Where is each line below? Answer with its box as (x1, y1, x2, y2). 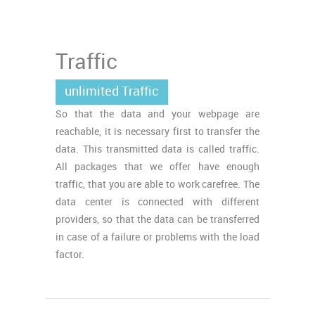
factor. (56, 247, 84, 261)
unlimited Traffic (65, 82, 159, 99)
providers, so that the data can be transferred (56, 212, 259, 226)
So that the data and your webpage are (56, 107, 259, 120)
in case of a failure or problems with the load (56, 230, 259, 243)
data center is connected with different (56, 195, 259, 208)
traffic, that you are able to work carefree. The (56, 177, 259, 191)
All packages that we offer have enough (56, 160, 259, 173)
